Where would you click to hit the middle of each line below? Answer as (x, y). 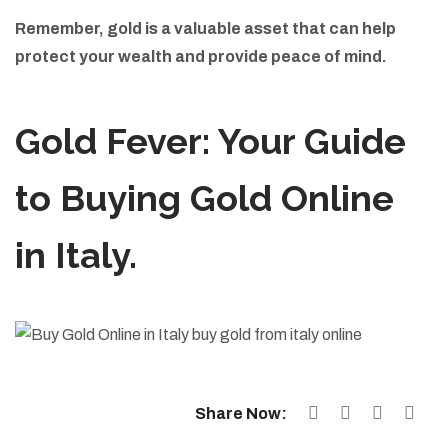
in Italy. (76, 255)
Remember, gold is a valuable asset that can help (205, 28)
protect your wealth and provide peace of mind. (201, 56)
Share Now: (241, 413)
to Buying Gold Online (204, 198)
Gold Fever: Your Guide (210, 141)
